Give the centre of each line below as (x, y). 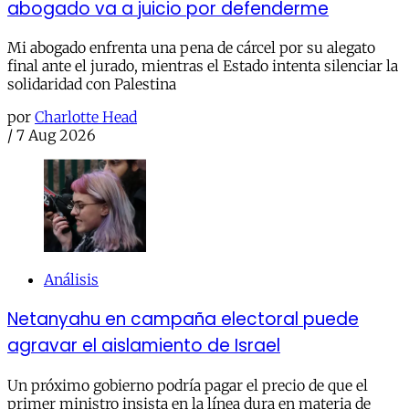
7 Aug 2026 (56, 136)
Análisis (71, 280)
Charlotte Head (86, 117)
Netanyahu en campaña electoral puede (183, 319)
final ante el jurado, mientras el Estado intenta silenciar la (203, 66)
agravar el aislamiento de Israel (144, 345)
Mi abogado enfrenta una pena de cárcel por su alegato (191, 48)
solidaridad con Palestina (92, 84)
